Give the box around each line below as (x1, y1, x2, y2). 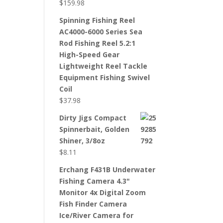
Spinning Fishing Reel (59, 15, 135, 25)
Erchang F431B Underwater (59, 165, 156, 174)
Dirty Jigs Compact (59, 113, 127, 122)
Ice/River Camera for (59, 211, 134, 220)
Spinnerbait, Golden (59, 124, 130, 134)
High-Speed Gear (59, 50, 120, 59)
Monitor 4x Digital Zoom (59, 188, 146, 197)
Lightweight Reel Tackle (59, 61, 148, 71)
